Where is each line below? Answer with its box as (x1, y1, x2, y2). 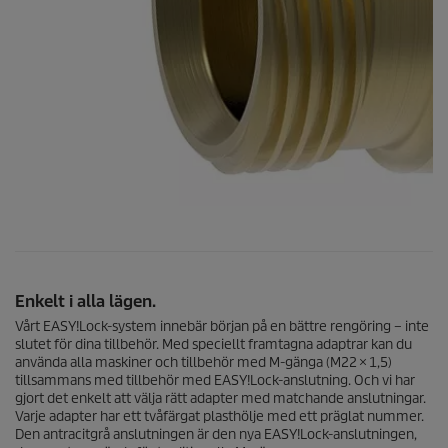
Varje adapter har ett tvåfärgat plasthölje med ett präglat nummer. (15, 407, 424, 425)
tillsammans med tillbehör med (15, 371, 214, 389)
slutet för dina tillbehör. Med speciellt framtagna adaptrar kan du (15, 335, 412, 353)
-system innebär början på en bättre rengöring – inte (107, 317, 429, 335)
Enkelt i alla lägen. (15, 290, 156, 312)
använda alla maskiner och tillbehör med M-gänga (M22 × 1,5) (15, 353, 392, 371)
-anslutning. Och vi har (278, 371, 415, 389)
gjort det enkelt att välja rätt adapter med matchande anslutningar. (15, 389, 426, 407)
